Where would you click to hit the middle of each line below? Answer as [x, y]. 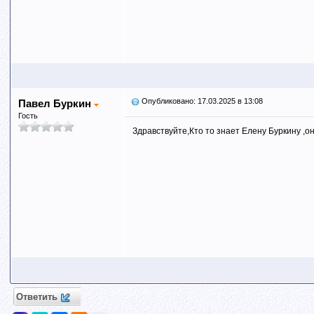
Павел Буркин [56, 103]
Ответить [36, 297]
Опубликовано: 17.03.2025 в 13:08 [201, 101]
